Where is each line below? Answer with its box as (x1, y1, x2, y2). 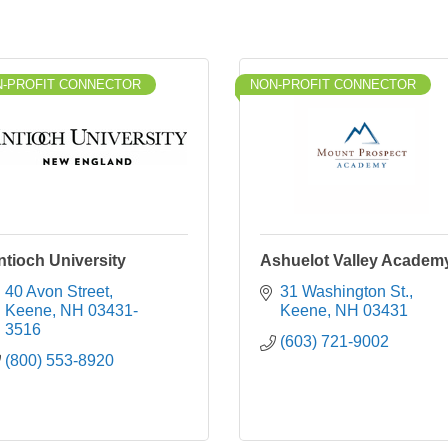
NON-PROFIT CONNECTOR (250, 77, 416, 92)
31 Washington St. (280, 283, 409, 300)
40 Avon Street (5, 283, 109, 300)
